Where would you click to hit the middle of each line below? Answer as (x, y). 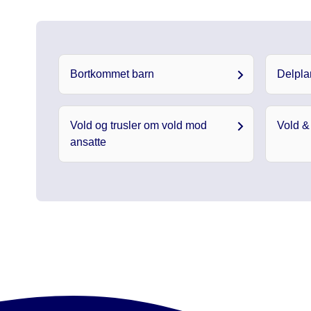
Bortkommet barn (112, 74)
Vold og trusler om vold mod (138, 125)
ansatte (88, 142)
